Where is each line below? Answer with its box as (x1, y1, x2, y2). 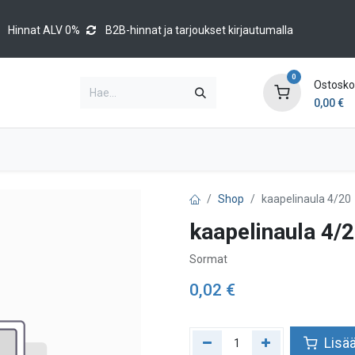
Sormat (189, 253, 227, 265)
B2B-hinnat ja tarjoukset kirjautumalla (105, 23, 293, 36)
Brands (18, 141, 60, 157)
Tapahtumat (258, 141, 333, 157)
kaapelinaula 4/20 (261, 193, 351, 205)
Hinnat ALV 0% (7, 23, 80, 36)
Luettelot (100, 141, 152, 157)
